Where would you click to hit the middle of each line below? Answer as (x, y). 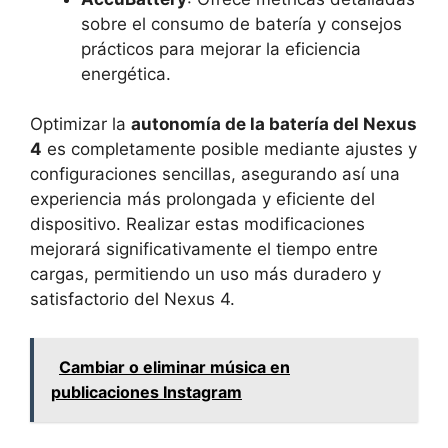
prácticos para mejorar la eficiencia (221, 48)
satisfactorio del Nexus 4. (132, 299)
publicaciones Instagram (146, 391)
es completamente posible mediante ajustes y (229, 149)
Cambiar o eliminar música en (174, 366)
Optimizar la (80, 124)
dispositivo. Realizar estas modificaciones (197, 224)
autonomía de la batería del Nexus (274, 124)
